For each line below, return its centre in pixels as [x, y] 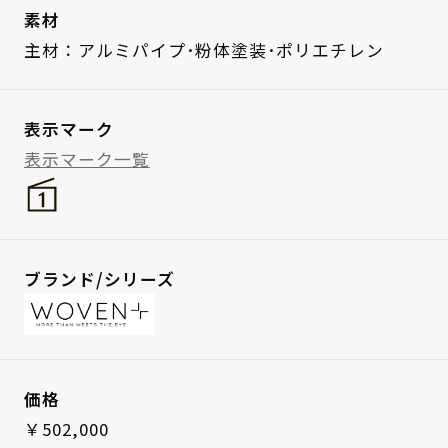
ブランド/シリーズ [99, 278]
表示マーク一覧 [86, 159]
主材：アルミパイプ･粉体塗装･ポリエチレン [203, 50]
